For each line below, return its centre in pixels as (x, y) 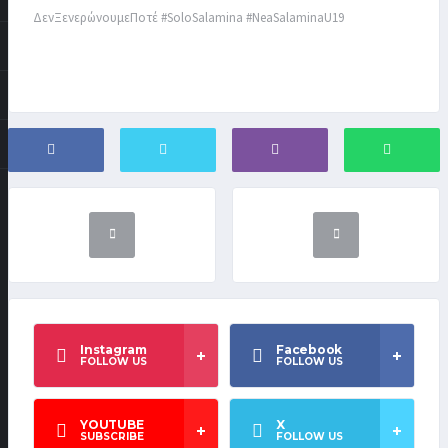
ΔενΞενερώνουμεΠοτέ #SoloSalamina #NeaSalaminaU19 (188, 17)
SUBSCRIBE (112, 437)
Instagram (113, 350)
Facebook (309, 350)
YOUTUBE (112, 425)
